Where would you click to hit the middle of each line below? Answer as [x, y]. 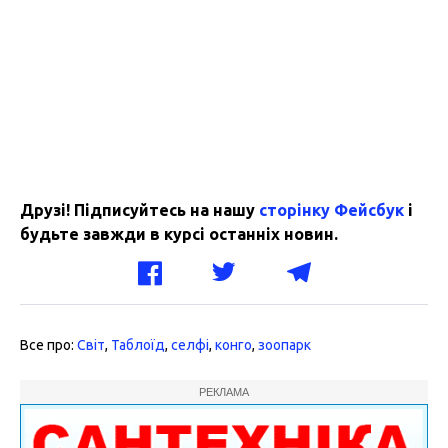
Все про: [48, 345]
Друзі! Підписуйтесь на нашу [139, 210]
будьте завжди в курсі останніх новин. [179, 234]
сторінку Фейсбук [331, 210]
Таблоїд [138, 345]
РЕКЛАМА [224, 392]
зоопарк [284, 345]
